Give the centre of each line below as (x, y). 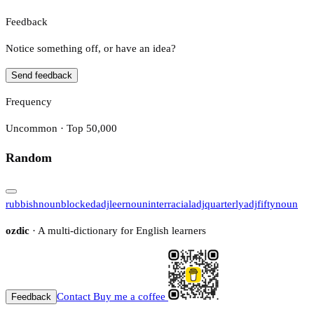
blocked (78, 204)
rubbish (22, 204)
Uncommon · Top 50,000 (61, 128)
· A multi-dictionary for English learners (118, 230)
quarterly (224, 204)
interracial (170, 204)
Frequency (29, 101)
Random (29, 158)
